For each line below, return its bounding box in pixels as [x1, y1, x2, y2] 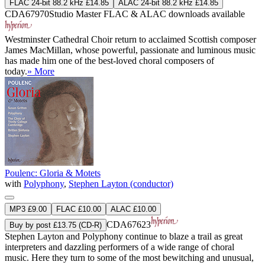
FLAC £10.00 [56, 204, 101, 214]
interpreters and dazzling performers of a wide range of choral [5, 241, 234, 252]
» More [27, 66, 54, 76]
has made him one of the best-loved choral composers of [5, 55, 214, 66]
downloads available [166, 8, 245, 19]
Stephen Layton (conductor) [69, 178, 173, 189]
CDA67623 [106, 219, 151, 230]
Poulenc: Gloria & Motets [5, 167, 101, 178]
